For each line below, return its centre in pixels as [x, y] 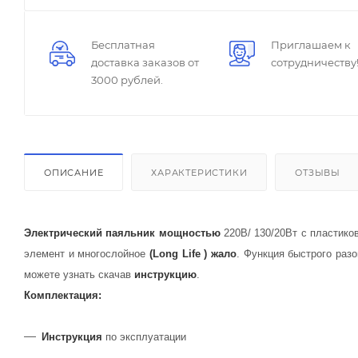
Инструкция [72, 336]
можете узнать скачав [79, 274]
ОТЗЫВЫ [318, 172]
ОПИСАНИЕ [74, 172]
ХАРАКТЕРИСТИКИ [199, 172]
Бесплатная [123, 44]
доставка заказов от [145, 62]
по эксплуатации [144, 336]
